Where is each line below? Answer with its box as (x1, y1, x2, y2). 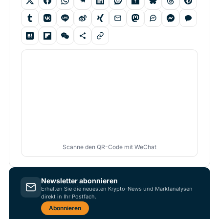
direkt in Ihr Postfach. (41, 193, 96, 200)
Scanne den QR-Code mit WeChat (63, 143, 156, 151)
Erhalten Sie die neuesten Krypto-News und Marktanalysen (41, 185, 193, 193)
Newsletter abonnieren (41, 176, 118, 185)
